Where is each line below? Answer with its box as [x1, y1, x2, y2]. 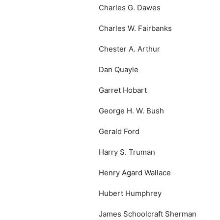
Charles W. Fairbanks [99, 24, 172, 33]
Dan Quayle [99, 65, 138, 74]
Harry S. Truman [99, 147, 155, 157]
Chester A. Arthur [99, 44, 160, 54]
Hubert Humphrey [99, 189, 162, 198]
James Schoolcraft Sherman [99, 209, 196, 219]
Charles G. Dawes [99, 3, 161, 12]
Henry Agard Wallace [99, 168, 171, 177]
